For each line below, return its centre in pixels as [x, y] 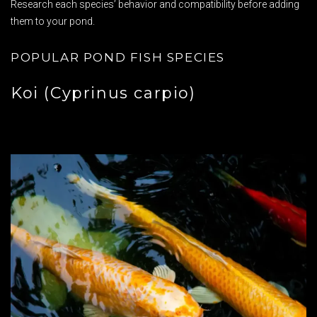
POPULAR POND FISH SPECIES [118, 58]
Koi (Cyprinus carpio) [103, 93]
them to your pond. [53, 22]
